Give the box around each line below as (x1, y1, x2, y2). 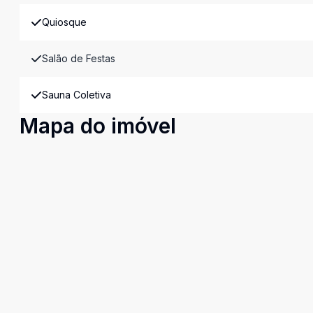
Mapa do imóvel (20, 113, 176, 138)
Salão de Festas (42, 52, 115, 64)
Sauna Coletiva (42, 89, 111, 101)
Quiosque (42, 16, 87, 28)
